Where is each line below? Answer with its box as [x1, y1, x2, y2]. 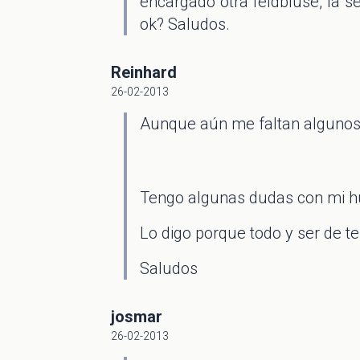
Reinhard [111, 63, 177, 82]
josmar [111, 307, 162, 326]
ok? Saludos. [140, 14, 230, 34]
